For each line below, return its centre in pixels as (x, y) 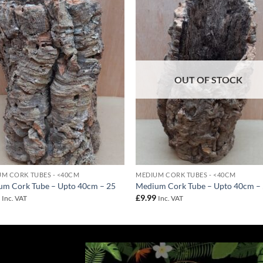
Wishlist (103, 32)
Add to (103, 23)
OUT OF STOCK (208, 80)
